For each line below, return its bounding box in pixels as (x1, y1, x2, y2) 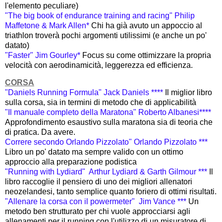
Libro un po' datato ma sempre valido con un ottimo (5, 148, 183, 157)
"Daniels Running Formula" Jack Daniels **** (5, 88, 165, 97)
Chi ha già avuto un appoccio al (91, 21, 202, 30)
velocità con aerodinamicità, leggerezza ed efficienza (5, 60, 191, 69)
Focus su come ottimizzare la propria (82, 51, 211, 59)
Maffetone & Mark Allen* (5, 21, 91, 30)
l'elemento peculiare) (5, 1, 78, 10)
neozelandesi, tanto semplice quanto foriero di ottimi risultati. (5, 187, 217, 196)
